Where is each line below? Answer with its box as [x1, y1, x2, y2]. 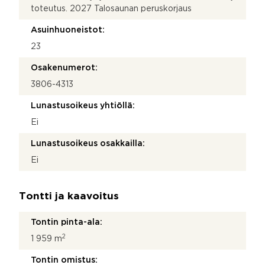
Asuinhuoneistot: [31, 26, 105, 34]
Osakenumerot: [31, 64, 98, 72]
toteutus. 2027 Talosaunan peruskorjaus [31, 5, 192, 12]
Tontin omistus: [31, 256, 98, 264]
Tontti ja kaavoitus [19, 192, 119, 201]
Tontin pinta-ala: [31, 218, 102, 226]
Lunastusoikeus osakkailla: [31, 140, 145, 147]
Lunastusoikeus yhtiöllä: [31, 102, 135, 109]
